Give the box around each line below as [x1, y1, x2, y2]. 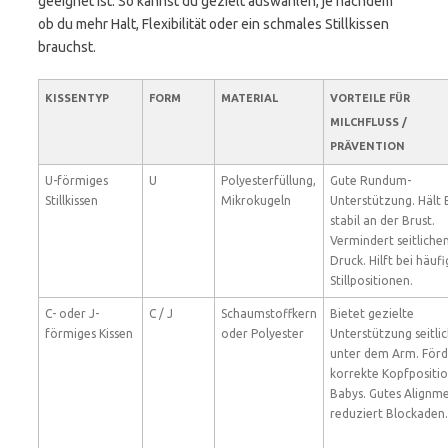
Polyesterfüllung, [221, 174, 316, 187]
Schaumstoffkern [221, 307, 317, 320]
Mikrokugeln [221, 194, 291, 207]
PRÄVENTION [330, 140, 405, 152]
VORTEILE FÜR [330, 92, 410, 104]
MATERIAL [221, 92, 278, 104]
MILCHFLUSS [330, 116, 399, 128]
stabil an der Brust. [330, 214, 435, 227]
